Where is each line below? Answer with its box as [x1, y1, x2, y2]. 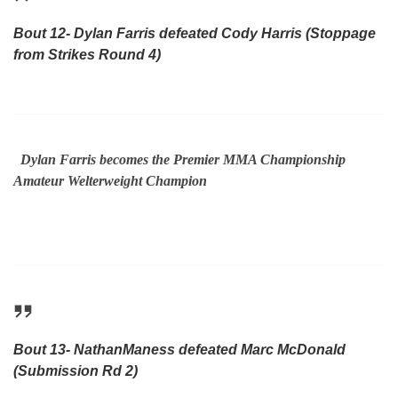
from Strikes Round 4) [13, 46, 161, 62]
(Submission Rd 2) [13, 362, 138, 378]
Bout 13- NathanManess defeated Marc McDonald [13, 341, 346, 357]
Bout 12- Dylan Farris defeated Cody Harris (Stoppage [13, 25, 376, 41]
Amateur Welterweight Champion [13, 173, 207, 189]
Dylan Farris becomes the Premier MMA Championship [20, 152, 346, 168]
